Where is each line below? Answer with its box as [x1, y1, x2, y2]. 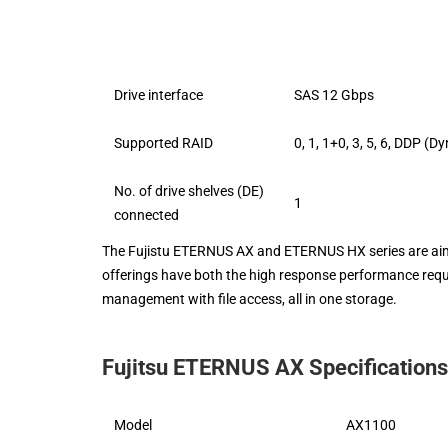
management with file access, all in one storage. [102, 290, 397, 307]
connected [114, 206, 179, 223]
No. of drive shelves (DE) [114, 182, 264, 199]
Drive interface [114, 86, 203, 103]
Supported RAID [114, 134, 213, 151]
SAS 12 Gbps [294, 86, 374, 103]
